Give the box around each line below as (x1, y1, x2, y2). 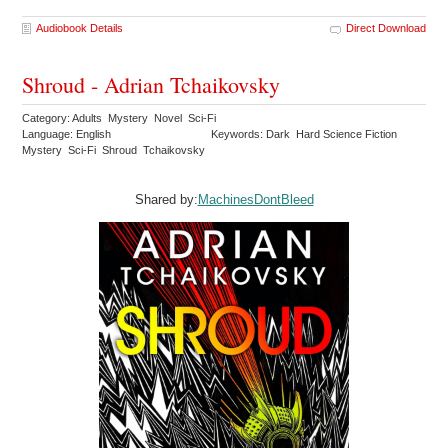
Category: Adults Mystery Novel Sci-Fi (22, 112, 220, 125)
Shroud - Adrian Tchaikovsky (22, 70, 281, 100)
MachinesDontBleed (197, 192, 314, 208)
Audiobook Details (36, 22, 124, 35)
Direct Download (345, 22, 426, 35)
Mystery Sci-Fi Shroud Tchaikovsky (22, 144, 209, 157)
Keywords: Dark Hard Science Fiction (211, 128, 401, 141)
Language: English (22, 128, 112, 141)
